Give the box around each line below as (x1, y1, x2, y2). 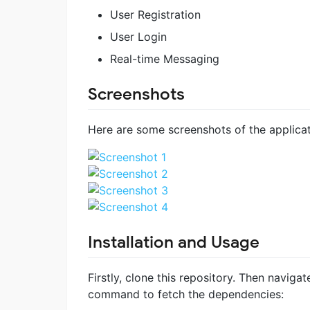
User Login (110, 29, 167, 44)
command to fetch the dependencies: (88, 287, 284, 302)
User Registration (110, 7, 201, 21)
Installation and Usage (88, 232, 259, 253)
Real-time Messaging (110, 51, 219, 66)
